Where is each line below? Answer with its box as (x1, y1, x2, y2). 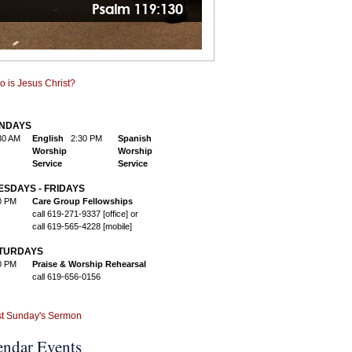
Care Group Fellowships (32, 196, 133, 206)
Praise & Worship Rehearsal (32, 259, 146, 269)
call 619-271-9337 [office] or (32, 209, 138, 218)
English (32, 134, 64, 143)
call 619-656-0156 (32, 272, 101, 281)
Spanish (118, 134, 152, 143)
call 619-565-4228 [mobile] (32, 222, 132, 231)
